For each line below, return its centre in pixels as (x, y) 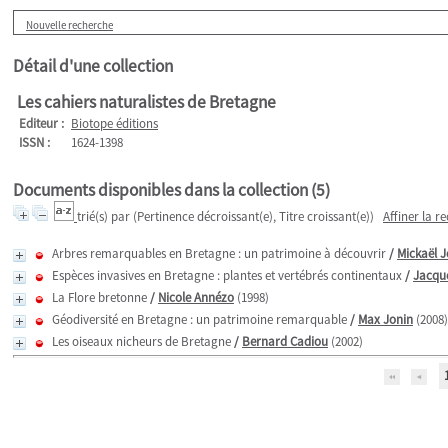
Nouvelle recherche (69, 25)
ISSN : (34, 142)
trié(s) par (105, 216)
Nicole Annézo (196, 297)
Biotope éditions (114, 123)
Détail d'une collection (93, 66)
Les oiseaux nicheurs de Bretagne (141, 341)
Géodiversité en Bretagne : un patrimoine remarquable (199, 319)
